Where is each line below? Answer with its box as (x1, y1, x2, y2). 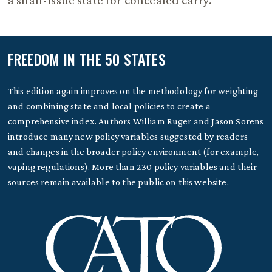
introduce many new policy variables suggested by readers (7, 131, 248, 141)
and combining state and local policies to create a (7, 100, 211, 111)
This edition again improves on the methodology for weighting (7, 85, 259, 96)
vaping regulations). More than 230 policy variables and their (7, 161, 257, 172)
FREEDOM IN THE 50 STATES (7, 48, 166, 70)
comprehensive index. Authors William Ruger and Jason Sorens (7, 115, 264, 126)
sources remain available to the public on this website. (7, 176, 229, 187)
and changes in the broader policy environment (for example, (7, 146, 259, 157)
